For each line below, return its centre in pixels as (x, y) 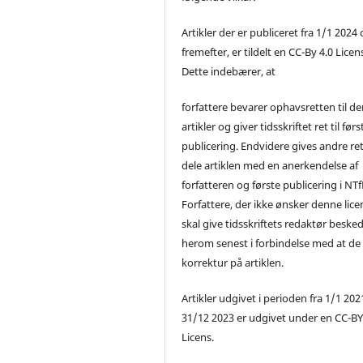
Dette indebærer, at (229, 71)
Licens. (198, 337)
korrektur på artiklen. (233, 262)
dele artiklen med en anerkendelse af (270, 165)
